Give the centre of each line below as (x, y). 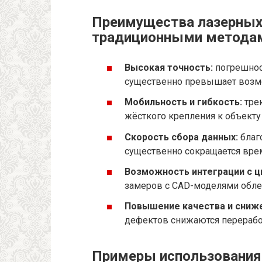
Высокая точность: (169, 68)
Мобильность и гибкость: (183, 102)
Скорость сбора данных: (181, 137)
